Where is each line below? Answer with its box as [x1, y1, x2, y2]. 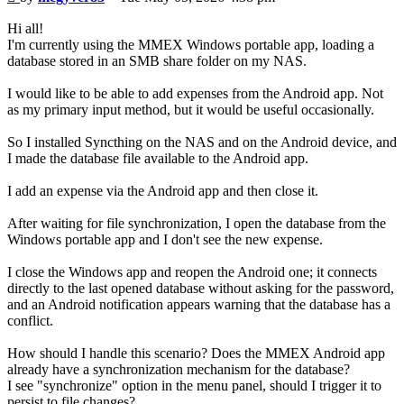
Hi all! [7, 21, 43, 37]
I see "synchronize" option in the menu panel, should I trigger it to [7, 378, 381, 394]
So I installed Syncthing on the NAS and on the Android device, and [7, 134, 397, 151]
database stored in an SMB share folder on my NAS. [7, 53, 307, 69]
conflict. [7, 313, 53, 329]
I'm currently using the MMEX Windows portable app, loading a [7, 37, 374, 53]
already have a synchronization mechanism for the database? [7, 362, 350, 378]
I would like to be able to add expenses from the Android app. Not [7, 86, 383, 102]
